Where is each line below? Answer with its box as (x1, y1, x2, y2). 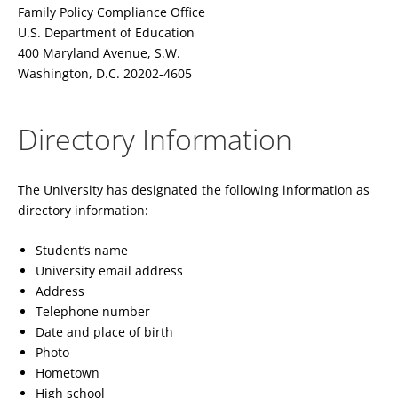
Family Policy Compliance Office (18, 4, 205, 21)
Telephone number (36, 303, 150, 321)
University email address (36, 262, 183, 280)
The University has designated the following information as (18, 180, 370, 198)
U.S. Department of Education (18, 24, 195, 42)
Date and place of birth (36, 323, 173, 341)
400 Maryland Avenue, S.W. (18, 44, 180, 62)
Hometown (36, 364, 99, 382)
